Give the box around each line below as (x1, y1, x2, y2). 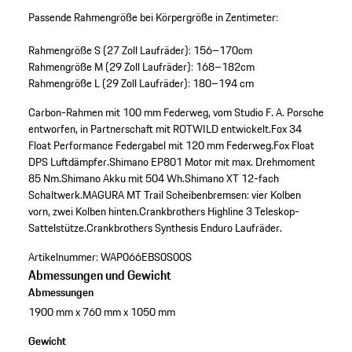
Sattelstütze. (27, 219, 86, 237)
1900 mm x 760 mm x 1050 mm (27, 303, 175, 321)
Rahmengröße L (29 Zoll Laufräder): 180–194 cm (27, 75, 254, 93)
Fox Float (273, 137, 314, 155)
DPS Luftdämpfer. (27, 153, 109, 171)
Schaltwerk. (27, 186, 82, 204)
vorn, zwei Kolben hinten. (27, 203, 139, 221)
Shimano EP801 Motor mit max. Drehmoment (108, 153, 315, 171)
